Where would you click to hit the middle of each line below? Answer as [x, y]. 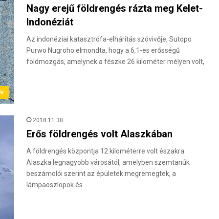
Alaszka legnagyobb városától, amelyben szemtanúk [108, 162]
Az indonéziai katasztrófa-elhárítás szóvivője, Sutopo [109, 39]
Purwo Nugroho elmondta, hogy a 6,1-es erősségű [103, 51]
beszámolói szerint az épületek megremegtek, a [101, 173]
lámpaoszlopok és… [57, 185]
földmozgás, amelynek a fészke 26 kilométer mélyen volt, [115, 62]
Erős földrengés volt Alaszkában [99, 134]
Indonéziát [50, 22]
